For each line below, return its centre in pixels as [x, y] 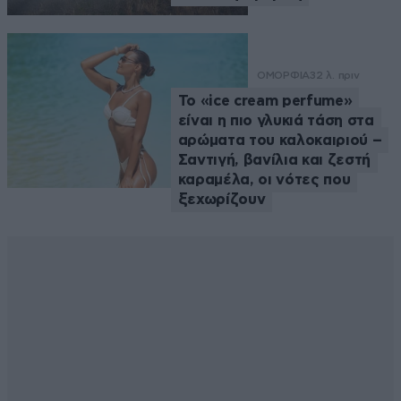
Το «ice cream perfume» [265, 101]
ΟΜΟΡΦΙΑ [283, 76]
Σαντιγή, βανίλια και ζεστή [274, 160]
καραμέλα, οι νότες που [264, 180]
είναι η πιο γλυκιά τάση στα [276, 121]
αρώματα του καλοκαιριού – [280, 141]
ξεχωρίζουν [222, 200]
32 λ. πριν [335, 76]
